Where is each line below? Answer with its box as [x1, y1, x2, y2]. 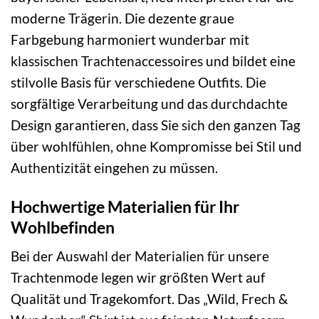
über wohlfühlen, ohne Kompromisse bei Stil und [11, 137, 302, 155]
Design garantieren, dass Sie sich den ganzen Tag [11, 116, 300, 133]
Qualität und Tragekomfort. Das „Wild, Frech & [11, 291, 288, 308]
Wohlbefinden [11, 216, 115, 237]
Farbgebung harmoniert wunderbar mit [11, 31, 249, 48]
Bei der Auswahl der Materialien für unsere [11, 248, 269, 265]
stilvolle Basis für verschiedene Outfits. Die [11, 73, 266, 90]
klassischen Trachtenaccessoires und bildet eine [11, 52, 296, 69]
